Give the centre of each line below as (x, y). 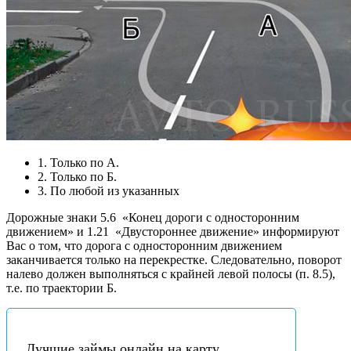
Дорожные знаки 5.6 (63, 217)
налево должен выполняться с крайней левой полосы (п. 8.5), (171, 273)
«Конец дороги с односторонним (209, 217)
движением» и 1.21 (59, 231)
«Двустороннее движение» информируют (226, 231)
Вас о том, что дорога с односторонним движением (144, 245)
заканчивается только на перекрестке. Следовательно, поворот (174, 259)
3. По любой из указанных (109, 190)
